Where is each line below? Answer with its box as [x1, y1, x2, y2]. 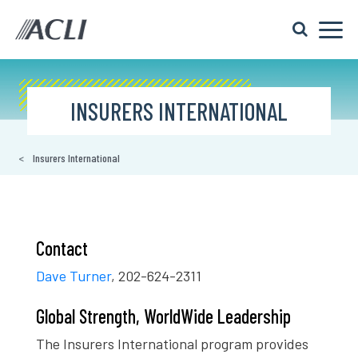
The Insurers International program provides [36, 334, 308, 352]
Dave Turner [36, 266, 111, 284]
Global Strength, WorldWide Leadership [36, 304, 291, 328]
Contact [36, 236, 88, 260]
